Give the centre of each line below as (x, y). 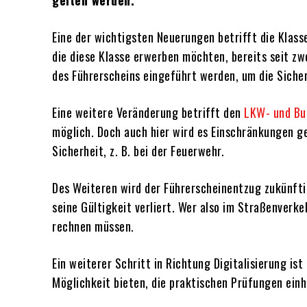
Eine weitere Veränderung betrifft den (148, 113)
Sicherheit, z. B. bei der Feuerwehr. (138, 151)
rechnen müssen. (93, 226)
